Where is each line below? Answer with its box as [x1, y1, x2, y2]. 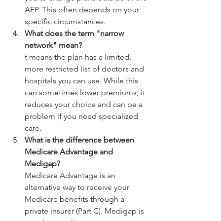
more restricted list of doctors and [25, 64, 146, 74]
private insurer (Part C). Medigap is [25, 206, 146, 216]
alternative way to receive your [25, 183, 131, 192]
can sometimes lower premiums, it [25, 88, 147, 98]
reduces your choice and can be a [25, 100, 145, 110]
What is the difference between [25, 135, 136, 145]
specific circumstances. [25, 17, 106, 27]
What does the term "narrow [25, 29, 126, 38]
